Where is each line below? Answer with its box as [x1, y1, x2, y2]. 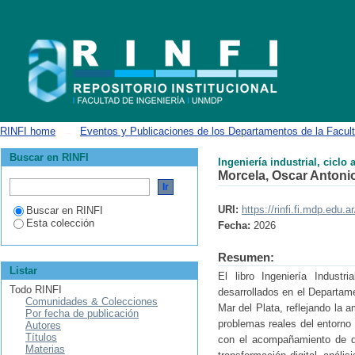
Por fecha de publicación [25, 307, 139, 319]
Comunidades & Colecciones [25, 296, 158, 307]
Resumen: [218, 250, 274, 264]
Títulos [25, 331, 57, 343]
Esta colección [26, 217, 94, 229]
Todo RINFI [10, 284, 62, 296]
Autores [25, 319, 61, 331]
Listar [10, 265, 37, 277]
